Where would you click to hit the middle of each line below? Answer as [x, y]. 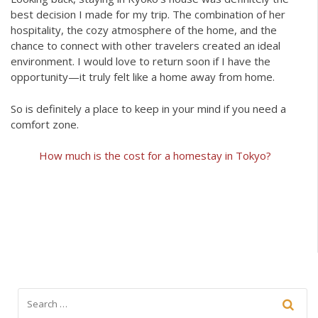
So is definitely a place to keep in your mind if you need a [148, 108]
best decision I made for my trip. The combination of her [148, 15]
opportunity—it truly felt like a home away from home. [143, 77]
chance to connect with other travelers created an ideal [146, 46]
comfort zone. [45, 124]
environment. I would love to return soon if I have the [141, 61]
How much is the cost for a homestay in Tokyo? [155, 156]
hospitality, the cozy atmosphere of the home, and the [144, 30]
